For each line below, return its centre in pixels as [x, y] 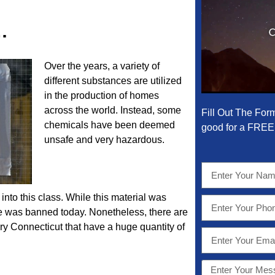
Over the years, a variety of [102, 66]
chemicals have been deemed [109, 125]
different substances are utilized [113, 81]
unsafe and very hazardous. [104, 140]
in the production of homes [101, 95]
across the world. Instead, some [112, 110]
